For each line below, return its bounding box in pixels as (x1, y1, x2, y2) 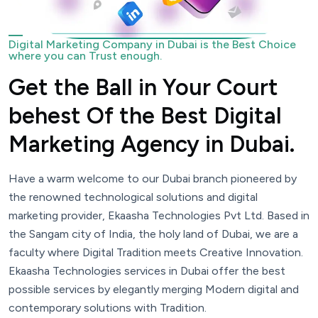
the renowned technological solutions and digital (9, 190, 258, 204)
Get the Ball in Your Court (9, 74, 278, 102)
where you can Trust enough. (9, 49, 162, 63)
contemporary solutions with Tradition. (9, 301, 207, 315)
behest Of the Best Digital (9, 102, 282, 130)
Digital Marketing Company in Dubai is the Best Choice (9, 38, 296, 52)
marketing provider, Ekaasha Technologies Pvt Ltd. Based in (9, 209, 309, 223)
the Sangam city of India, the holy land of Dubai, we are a (9, 227, 298, 241)
